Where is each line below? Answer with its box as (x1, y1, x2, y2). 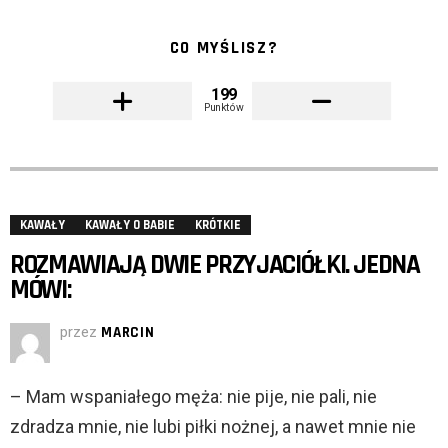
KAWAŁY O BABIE (85, 217, 175, 234)
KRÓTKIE (195, 217, 241, 234)
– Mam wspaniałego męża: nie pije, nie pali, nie (10, 386, 377, 408)
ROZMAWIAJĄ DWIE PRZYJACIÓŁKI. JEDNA (10, 248, 420, 283)
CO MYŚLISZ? (169, 37, 279, 60)
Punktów (204, 101, 244, 114)
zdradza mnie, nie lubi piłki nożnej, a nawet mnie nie (10, 416, 416, 438)
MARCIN (101, 323, 155, 343)
